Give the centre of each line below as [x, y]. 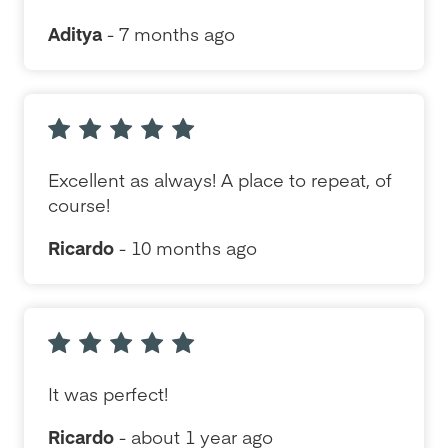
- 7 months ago [168, 33]
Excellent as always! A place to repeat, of [220, 179]
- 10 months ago [185, 247]
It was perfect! [108, 393]
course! [79, 204]
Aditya [75, 33]
